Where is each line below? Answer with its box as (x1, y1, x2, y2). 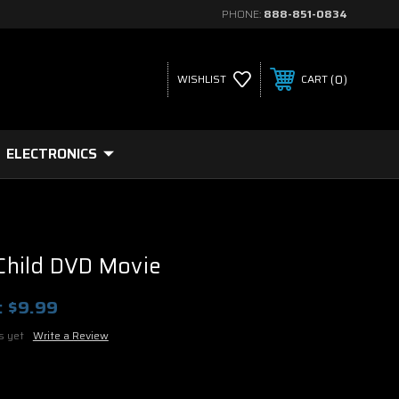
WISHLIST (176, 70, 226, 87)
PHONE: (222, 5, 264, 22)
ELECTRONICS (6, 142, 97, 165)
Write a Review (32, 327, 109, 344)
